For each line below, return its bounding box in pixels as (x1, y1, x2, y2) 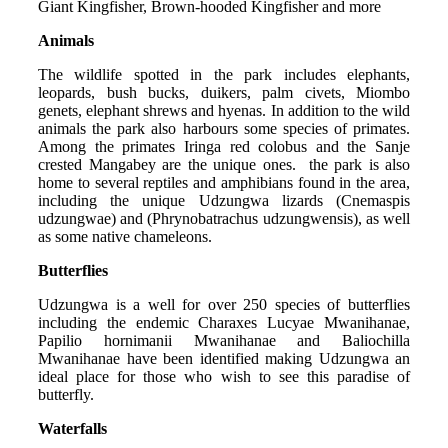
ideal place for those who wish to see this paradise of (38, 367, 410, 385)
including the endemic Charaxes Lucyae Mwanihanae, (38, 313, 410, 331)
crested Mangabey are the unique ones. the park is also (38, 155, 410, 173)
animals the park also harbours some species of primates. (38, 119, 410, 137)
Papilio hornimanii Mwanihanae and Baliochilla (38, 331, 410, 349)
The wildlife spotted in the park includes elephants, (38, 65, 410, 83)
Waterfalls (38, 419, 107, 437)
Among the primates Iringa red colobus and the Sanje (38, 137, 410, 155)
